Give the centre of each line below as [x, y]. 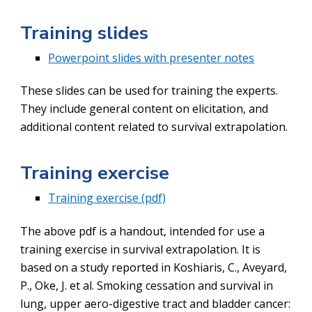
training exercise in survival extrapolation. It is [141, 249]
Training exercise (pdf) [107, 198]
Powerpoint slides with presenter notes [151, 57]
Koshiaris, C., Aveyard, [231, 267]
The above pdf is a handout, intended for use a [143, 231]
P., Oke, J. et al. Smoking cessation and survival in [147, 285]
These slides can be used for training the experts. [149, 90]
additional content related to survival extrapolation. [154, 126]
